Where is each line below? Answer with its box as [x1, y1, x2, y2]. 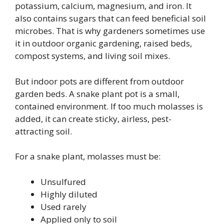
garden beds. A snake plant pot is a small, [15, 87, 179, 99]
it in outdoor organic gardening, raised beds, [15, 37, 192, 49]
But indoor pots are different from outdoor [15, 75, 184, 87]
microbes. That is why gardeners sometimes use [15, 25, 205, 37]
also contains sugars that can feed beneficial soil [15, 12, 206, 24]
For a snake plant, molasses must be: [15, 150, 160, 162]
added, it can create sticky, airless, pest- [15, 112, 171, 124]
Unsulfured [40, 175, 86, 187]
